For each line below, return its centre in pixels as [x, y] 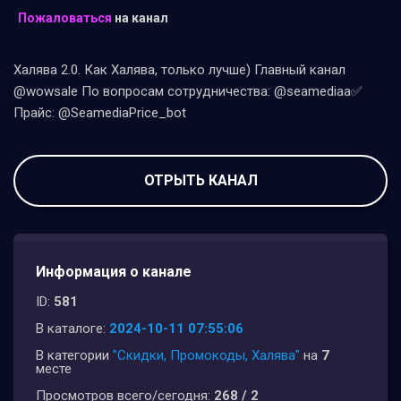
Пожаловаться [65, 18]
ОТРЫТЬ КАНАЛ [200, 181]
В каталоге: [73, 329]
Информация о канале [114, 272]
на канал [140, 18]
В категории [74, 356]
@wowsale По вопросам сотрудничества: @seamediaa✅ [188, 92]
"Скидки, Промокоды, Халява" [206, 356]
